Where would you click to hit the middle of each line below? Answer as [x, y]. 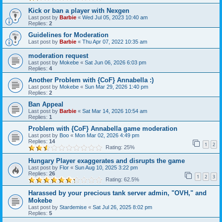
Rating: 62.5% [121, 179]
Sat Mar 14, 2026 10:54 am [115, 111]
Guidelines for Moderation [68, 35]
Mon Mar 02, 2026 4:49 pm [107, 135]
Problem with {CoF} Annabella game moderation [103, 129]
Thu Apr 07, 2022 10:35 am [115, 42]
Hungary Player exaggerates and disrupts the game [107, 161]
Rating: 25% [119, 147]
